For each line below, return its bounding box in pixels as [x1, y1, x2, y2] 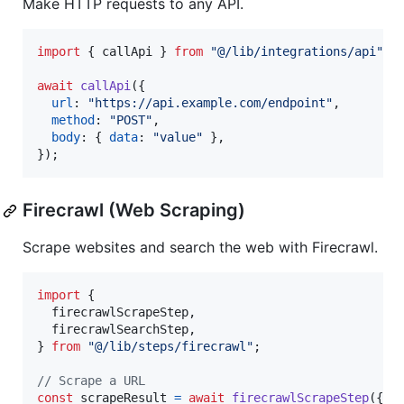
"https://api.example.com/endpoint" [87, 96, 333, 111]
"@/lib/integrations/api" [210, 44, 383, 60]
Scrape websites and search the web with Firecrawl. [23, 238, 378, 257]
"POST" [109, 113, 152, 128]
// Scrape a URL [37, 373, 145, 389]
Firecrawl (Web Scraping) [23, 199, 245, 222]
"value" [152, 130, 203, 145]
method [51, 113, 95, 128]
